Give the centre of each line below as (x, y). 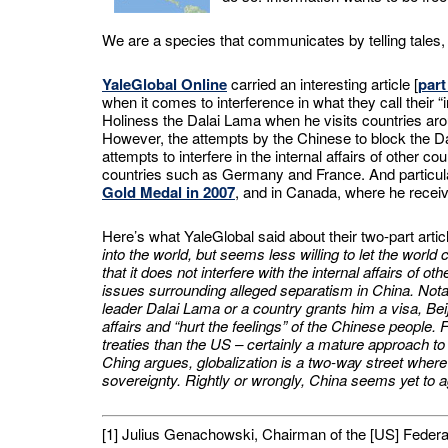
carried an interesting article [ (322, 83)
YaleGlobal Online (164, 84)
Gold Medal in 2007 (168, 192)
